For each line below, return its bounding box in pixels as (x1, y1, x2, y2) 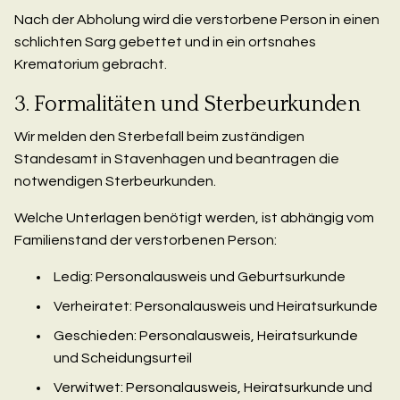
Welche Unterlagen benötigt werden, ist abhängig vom (14, 211, 374, 226)
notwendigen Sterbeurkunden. (14, 174, 216, 189)
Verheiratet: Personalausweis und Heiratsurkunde (54, 299, 378, 314)
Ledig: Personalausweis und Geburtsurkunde (54, 270, 346, 285)
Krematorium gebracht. (14, 57, 167, 72)
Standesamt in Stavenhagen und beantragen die (14, 152, 339, 167)
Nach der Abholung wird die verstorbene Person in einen (14, 12, 379, 28)
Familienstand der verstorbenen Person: (14, 233, 277, 248)
